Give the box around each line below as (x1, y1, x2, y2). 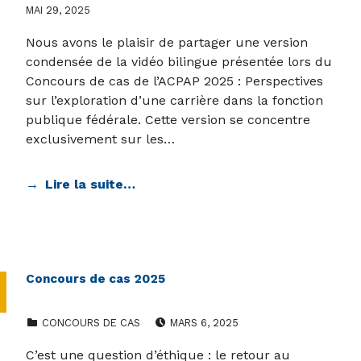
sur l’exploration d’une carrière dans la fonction (26, 93, 323, 109)
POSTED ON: (169, 308, 189, 321)
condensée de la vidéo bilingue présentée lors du (26, 54, 332, 70)
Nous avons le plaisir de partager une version (26, 35, 308, 51)
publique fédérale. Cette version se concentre (26, 112, 310, 128)
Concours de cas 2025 (26, 272, 165, 287)
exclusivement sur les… (26, 131, 175, 147)
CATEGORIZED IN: (42, 308, 55, 321)
